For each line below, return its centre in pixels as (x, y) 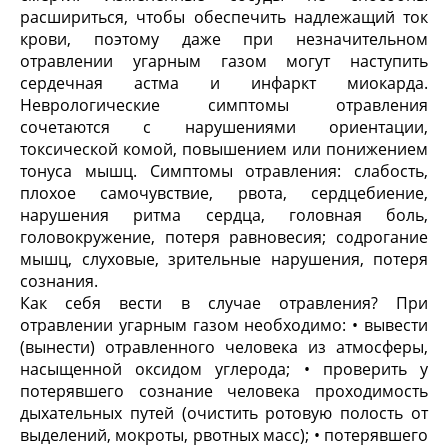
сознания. (59, 281)
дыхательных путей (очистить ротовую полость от (224, 413)
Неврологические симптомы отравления (224, 105)
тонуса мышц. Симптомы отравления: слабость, (224, 171)
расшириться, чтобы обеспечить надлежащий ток (224, 17)
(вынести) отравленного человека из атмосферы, (224, 347)
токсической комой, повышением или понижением (224, 149)
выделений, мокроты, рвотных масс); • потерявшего (224, 435)
